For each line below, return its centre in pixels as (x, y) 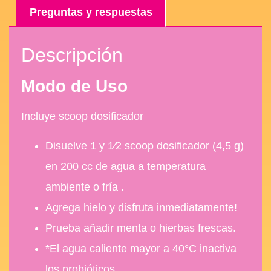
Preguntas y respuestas (91, 12)
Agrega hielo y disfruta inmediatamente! (141, 207)
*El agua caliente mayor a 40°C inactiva (141, 248)
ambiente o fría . (85, 187)
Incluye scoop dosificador (82, 116)
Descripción (72, 55)
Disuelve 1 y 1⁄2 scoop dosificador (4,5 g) (145, 145)
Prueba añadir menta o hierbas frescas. (141, 228)
